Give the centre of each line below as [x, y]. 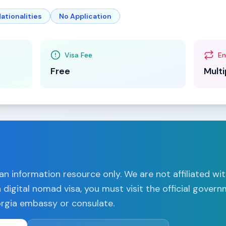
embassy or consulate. [66, 203]
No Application [85, 16]
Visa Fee [78, 55]
